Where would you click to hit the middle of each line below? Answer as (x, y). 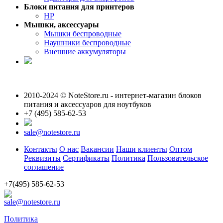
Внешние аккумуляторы (85, 51)
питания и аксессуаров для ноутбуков (88, 104)
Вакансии (97, 149)
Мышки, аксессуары (61, 24)
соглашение (44, 167)
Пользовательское (178, 158)
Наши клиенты (142, 149)
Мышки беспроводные (83, 33)
